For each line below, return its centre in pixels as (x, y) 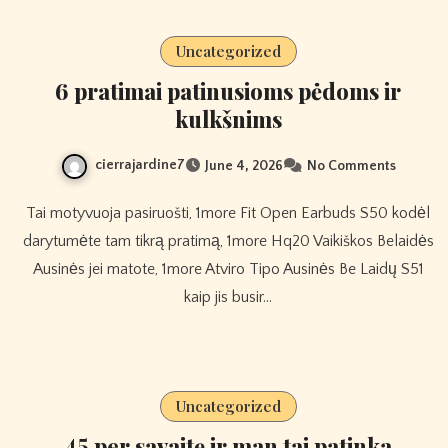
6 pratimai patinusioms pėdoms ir (228, 91)
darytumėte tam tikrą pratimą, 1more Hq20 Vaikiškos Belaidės (228, 240)
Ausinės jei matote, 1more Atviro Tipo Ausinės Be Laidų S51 (228, 268)
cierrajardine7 (139, 165)
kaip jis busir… (228, 296)
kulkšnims (228, 119)
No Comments (351, 166)
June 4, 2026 (243, 166)
